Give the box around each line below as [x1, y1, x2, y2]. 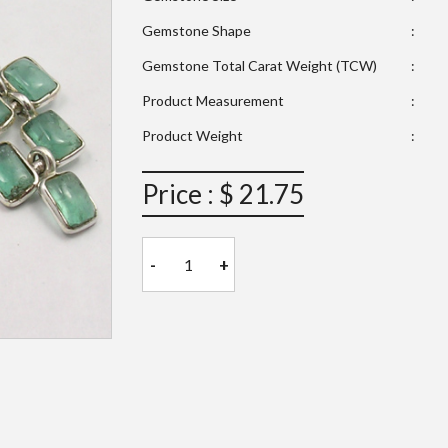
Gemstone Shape [141, 22, 251, 40]
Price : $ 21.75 [141, 178, 304, 211]
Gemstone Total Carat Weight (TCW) [141, 57, 377, 75]
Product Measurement [141, 92, 284, 110]
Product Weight [141, 127, 243, 145]
